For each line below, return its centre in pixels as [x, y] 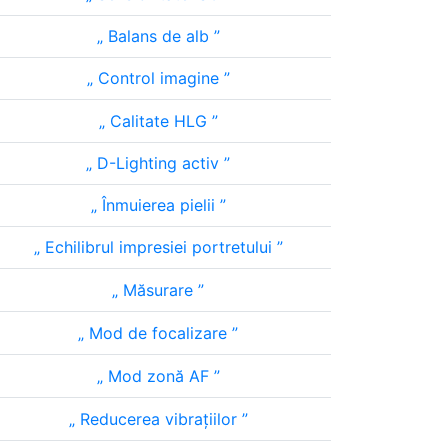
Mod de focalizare [158, 333]
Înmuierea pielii [158, 205]
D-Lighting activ [158, 163]
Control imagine [158, 78]
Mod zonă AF [158, 376]
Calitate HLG [158, 121]
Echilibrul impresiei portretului [158, 247]
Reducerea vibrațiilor [158, 419]
